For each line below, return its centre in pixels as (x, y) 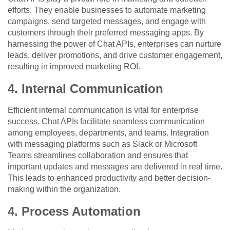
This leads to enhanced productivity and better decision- (109, 178)
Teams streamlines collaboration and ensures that (98, 156)
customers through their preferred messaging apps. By (106, 33)
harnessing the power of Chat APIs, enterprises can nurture (114, 44)
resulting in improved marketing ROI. (74, 67)
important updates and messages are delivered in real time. (115, 167)
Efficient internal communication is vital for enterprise (103, 110)
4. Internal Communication (85, 89)
